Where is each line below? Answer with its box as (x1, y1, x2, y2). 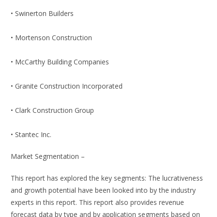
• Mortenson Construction (11, 33, 93, 43)
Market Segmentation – (11, 152, 85, 161)
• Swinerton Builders (11, 9, 74, 18)
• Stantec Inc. (11, 130, 52, 139)
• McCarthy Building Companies (11, 57, 109, 67)
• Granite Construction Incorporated (11, 81, 123, 91)
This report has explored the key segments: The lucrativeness (11, 173, 203, 183)
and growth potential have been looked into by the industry (11, 186, 196, 195)
